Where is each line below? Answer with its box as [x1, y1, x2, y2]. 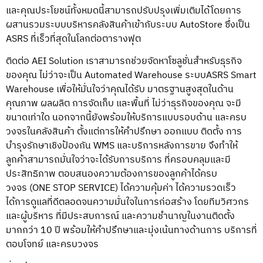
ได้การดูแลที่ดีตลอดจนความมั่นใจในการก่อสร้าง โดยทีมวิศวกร [6, 194, 249, 211]
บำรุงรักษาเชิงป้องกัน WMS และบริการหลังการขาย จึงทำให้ [6, 138, 238, 154]
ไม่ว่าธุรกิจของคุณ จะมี [152, 96, 241, 112]
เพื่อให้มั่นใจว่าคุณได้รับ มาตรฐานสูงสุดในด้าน [56, 82, 234, 98]
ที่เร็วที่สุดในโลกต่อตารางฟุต [28, 31, 141, 47]
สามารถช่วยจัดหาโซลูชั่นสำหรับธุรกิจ [99, 53, 242, 70]
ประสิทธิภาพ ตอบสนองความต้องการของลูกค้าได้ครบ [6, 166, 217, 183]
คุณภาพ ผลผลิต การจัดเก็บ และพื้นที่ [6, 96, 150, 112]
